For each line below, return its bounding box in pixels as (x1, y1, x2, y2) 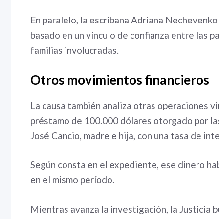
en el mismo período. (30, 174, 114, 185)
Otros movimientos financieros (30, 71, 209, 88)
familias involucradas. (30, 44, 119, 56)
